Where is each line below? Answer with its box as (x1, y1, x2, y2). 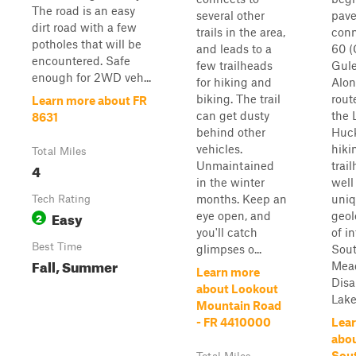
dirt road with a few (32, 20, 137, 34)
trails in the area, (196, 25, 285, 39)
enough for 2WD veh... (32, 70, 151, 84)
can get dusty (196, 108, 269, 122)
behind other (196, 125, 265, 139)
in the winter (196, 175, 265, 189)
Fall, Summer (32, 254, 118, 276)
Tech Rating (32, 192, 91, 205)
